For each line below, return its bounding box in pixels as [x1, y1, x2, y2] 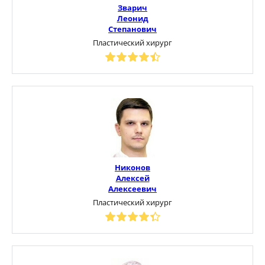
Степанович [108, 23, 157, 34]
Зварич [118, 2, 147, 13]
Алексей [115, 172, 150, 183]
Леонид [117, 12, 148, 24]
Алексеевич [108, 183, 157, 194]
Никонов [115, 161, 150, 173]
